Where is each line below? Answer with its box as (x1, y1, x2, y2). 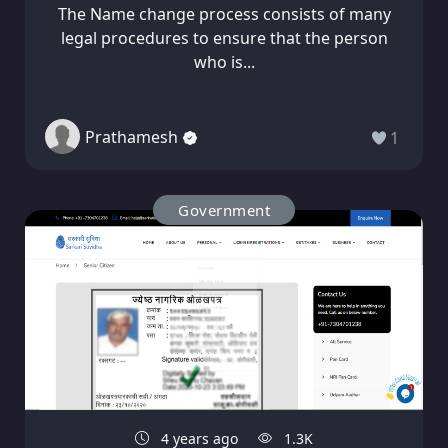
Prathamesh (85, 125, 178, 148)
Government (178, 200, 270, 221)
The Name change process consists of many (57, 3, 391, 26)
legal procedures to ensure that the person (60, 27, 388, 50)
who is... (193, 51, 255, 74)
